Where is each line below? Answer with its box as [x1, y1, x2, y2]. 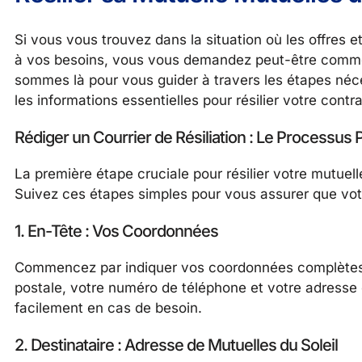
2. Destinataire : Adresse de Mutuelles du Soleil [15, 335, 338, 355]
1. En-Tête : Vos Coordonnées [15, 221, 218, 241]
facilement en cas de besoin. [15, 299, 202, 316]
